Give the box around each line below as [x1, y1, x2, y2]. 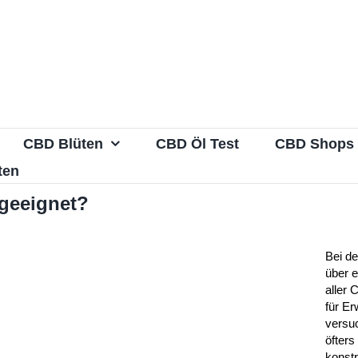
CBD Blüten [23, 135, 103, 152]
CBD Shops [275, 135, 354, 152]
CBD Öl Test [156, 135, 239, 152]
